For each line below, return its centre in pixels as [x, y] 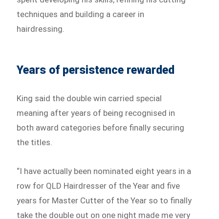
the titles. [35, 142]
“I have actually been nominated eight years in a [104, 171]
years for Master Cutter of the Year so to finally [104, 201]
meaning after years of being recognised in [96, 113]
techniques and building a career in [81, 14]
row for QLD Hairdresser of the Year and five [99, 186]
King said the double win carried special [89, 98]
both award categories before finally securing [101, 127]
